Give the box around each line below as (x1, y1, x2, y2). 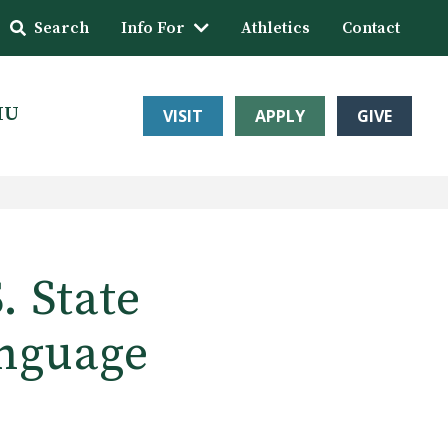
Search (34, 18, 89, 38)
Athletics (241, 18, 310, 38)
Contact (342, 18, 400, 38)
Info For (121, 18, 185, 38)
